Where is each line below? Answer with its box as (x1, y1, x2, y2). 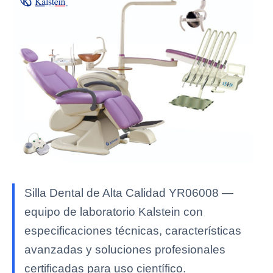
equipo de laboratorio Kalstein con (24, 205, 203, 218)
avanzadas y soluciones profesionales (24, 243, 225, 256)
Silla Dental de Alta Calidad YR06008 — (24, 186, 233, 199)
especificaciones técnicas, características (24, 224, 241, 237)
